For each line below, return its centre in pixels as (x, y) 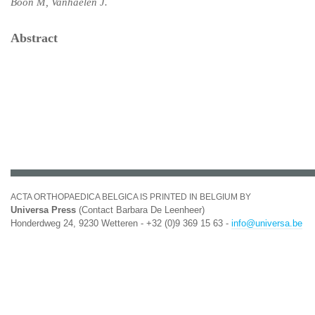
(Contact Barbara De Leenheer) (140, 210)
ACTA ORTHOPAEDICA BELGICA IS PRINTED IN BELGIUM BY (131, 197)
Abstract (34, 38)
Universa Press (43, 210)
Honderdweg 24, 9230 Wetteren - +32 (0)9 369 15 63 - (121, 223)
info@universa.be (267, 223)
